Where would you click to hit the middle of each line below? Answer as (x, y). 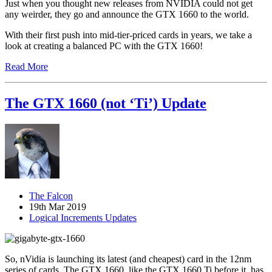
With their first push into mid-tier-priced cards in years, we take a (128, 35)
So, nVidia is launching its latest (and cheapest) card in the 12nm (128, 259)
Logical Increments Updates (83, 217)
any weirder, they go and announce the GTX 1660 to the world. (127, 15)
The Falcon (51, 195)
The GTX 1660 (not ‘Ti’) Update (106, 103)
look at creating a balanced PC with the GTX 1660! (104, 46)
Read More (26, 67)
